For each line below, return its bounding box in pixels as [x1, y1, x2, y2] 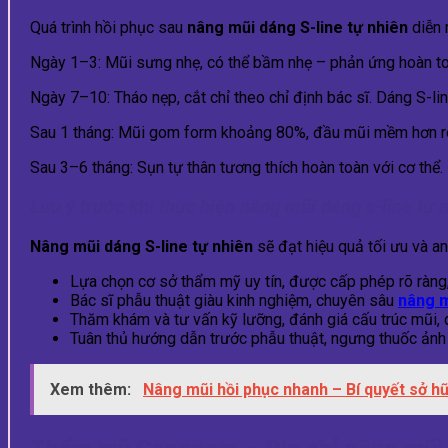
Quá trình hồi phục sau [30, 18, 187, 38]
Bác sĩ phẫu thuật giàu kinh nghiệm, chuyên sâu [70, 290, 398, 310]
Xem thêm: [50, 379, 135, 399]
